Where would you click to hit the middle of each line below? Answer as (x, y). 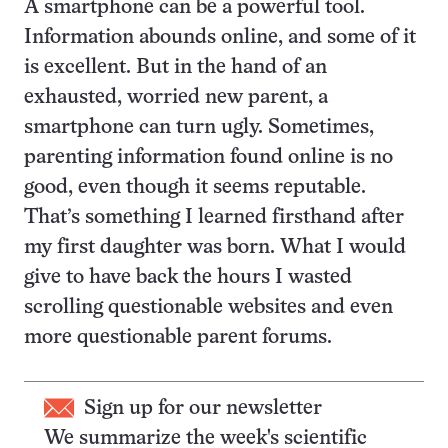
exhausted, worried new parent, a (176, 97)
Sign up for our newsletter (203, 408)
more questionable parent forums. (178, 337)
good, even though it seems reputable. (195, 187)
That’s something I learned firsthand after (214, 217)
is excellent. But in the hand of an (175, 67)
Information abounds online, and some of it (220, 37)
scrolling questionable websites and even (208, 307)
